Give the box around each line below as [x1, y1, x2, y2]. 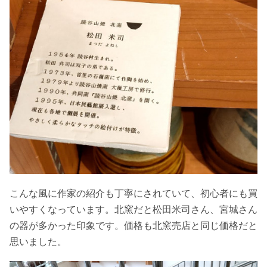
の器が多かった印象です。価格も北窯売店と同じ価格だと [10, 220, 257, 231]
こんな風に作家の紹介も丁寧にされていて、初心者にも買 [10, 188, 257, 198]
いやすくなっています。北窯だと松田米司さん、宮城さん [10, 204, 257, 215]
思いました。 [10, 236, 67, 247]
